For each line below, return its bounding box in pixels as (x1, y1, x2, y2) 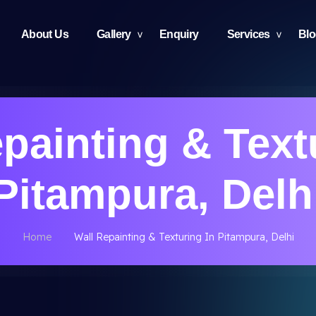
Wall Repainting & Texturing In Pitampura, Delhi (73, 231, 294, 243)
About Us (20, 28, 68, 40)
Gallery (96, 28, 131, 40)
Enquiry (159, 28, 199, 40)
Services (226, 28, 270, 40)
